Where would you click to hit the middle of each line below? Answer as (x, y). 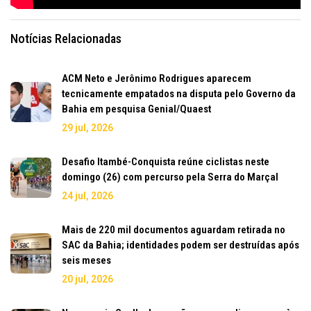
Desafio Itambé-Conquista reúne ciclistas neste (166, 161)
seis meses (86, 260)
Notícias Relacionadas (66, 38)
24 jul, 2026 (87, 195)
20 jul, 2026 (87, 279)
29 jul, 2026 (87, 127)
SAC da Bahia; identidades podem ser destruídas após (180, 245)
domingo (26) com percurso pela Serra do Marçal (170, 177)
